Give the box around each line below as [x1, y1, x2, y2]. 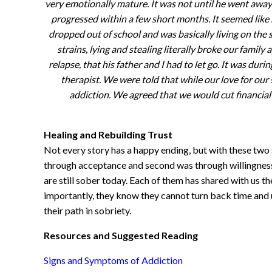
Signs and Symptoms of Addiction [44, 254, 183, 266]
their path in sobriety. [44, 205, 135, 216]
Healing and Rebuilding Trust [44, 129, 172, 140]
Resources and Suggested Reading [44, 229, 198, 241]
